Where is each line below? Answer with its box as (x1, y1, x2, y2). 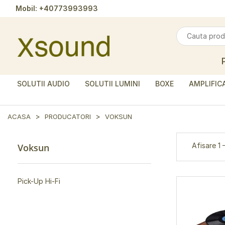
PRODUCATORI (45, 113, 91, 121)
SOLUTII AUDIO (17, 79, 70, 88)
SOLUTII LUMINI (85, 79, 140, 88)
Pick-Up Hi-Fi (18, 177, 60, 185)
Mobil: (16, 4, 39, 13)
